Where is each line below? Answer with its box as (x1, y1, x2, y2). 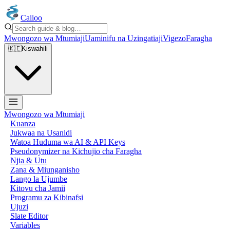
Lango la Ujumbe (10, 175, 67, 183)
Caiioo (21, 13, 42, 22)
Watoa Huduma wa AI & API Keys (10, 138, 125, 146)
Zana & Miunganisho (10, 165, 80, 174)
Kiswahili (22, 45, 48, 52)
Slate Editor (10, 212, 48, 220)
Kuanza (10, 119, 35, 128)
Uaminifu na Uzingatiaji (85, 34, 163, 43)
